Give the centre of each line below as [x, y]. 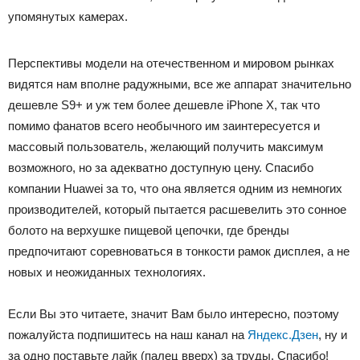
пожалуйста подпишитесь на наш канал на [128, 335]
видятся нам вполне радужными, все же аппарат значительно [180, 84]
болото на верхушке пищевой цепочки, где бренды [149, 230]
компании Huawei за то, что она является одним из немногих [175, 188]
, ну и [333, 335]
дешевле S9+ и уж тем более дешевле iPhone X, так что [164, 105]
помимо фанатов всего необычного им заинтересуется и [164, 126]
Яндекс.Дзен [283, 335]
